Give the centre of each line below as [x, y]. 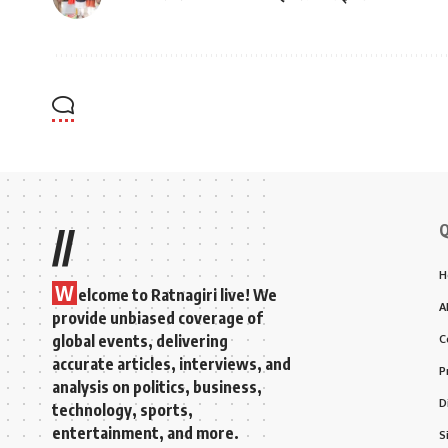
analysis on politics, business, [157, 386]
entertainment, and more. [145, 432]
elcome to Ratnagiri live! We [177, 294]
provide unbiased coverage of [157, 317]
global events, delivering [140, 340]
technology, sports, [122, 409]
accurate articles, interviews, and [171, 363]
